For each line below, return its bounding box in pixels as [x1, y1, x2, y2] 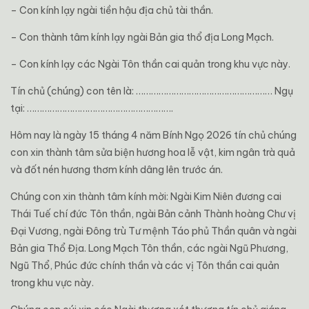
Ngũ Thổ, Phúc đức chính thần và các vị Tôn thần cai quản [10, 259, 279, 272]
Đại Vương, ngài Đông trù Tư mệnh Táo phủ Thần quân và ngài [10, 225, 297, 238]
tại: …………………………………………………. [10, 102, 173, 115]
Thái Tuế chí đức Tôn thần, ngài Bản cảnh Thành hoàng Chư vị [10, 208, 296, 221]
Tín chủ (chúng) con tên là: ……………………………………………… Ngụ [10, 85, 293, 98]
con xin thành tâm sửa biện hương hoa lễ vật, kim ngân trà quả [10, 146, 295, 159]
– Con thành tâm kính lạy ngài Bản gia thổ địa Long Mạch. [10, 31, 274, 44]
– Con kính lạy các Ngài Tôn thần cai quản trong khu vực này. [10, 58, 290, 71]
